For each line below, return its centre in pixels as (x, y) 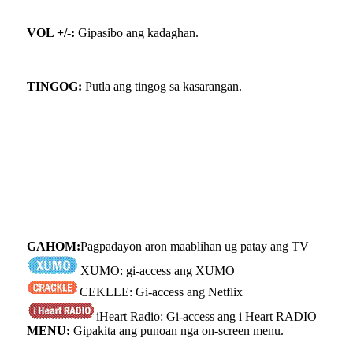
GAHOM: (54, 246)
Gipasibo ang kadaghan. (137, 32)
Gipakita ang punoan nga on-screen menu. (177, 330)
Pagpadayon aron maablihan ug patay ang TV (195, 246)
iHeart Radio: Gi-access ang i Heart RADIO (206, 316)
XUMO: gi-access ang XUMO (158, 270)
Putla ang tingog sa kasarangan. (162, 86)
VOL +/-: (51, 32)
